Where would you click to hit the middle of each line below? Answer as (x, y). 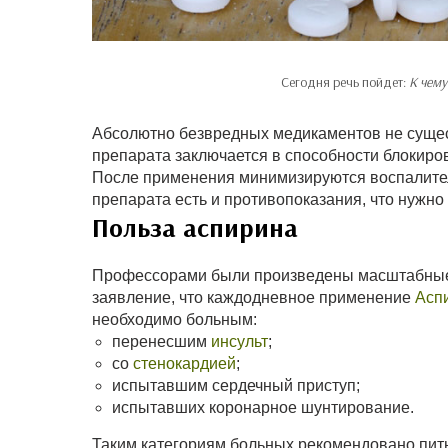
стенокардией (184, 364)
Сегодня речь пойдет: (344, 82)
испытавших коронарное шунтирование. (263, 408)
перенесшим (161, 342)
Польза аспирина (195, 228)
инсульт (239, 342)
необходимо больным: (174, 320)
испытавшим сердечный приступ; (236, 386)
